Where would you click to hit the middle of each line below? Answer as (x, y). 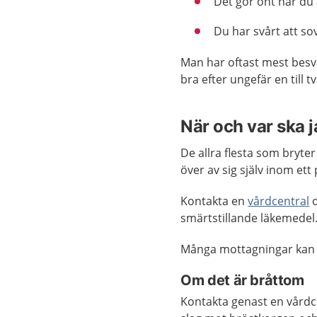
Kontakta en (214, 201)
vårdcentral (279, 201)
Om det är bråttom (242, 280)
